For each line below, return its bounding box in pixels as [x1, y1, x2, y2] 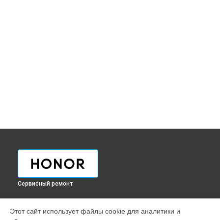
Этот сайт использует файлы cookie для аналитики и [10, 207, 180, 215]
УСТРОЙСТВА [18, 202, 63, 210]
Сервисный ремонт [18, 180, 73, 187]
